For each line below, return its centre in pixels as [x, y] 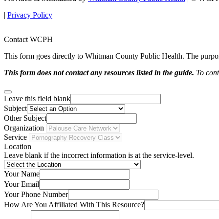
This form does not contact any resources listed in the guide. [99, 73]
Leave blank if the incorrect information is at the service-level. [99, 155]
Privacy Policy [30, 15]
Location [18, 147]
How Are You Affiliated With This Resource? [74, 205]
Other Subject [25, 118]
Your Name [22, 174]
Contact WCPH [28, 40]
